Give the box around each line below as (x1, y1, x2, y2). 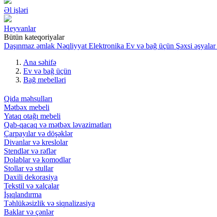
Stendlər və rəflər (4, 147, 56, 155)
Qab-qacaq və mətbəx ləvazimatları (4, 121, 111, 129)
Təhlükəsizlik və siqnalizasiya (4, 199, 95, 208)
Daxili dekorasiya (4, 173, 58, 182)
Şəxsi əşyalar (176, 42, 216, 50)
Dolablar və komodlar (4, 155, 71, 164)
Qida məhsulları (4, 94, 52, 103)
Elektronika (89, 42, 124, 50)
